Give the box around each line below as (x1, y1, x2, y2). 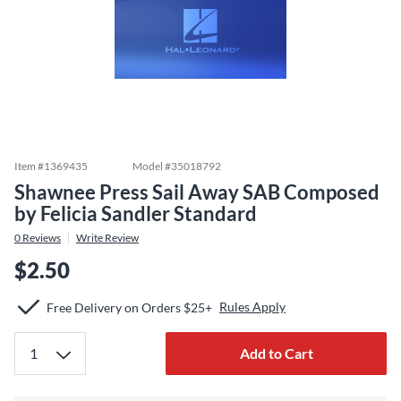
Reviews (21, 231, 61, 244)
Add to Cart (239, 345, 313, 362)
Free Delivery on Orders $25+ (47, 299, 212, 315)
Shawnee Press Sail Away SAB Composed (14, 180, 380, 204)
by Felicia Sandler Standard (14, 201, 257, 226)
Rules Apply (219, 299, 286, 314)
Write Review (76, 231, 139, 244)
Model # (132, 159, 171, 173)
